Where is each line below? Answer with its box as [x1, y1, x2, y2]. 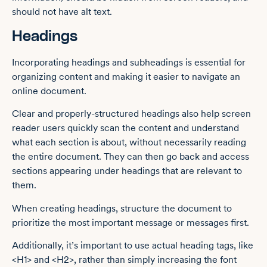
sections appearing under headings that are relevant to [12, 165, 242, 177]
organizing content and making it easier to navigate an [12, 70, 240, 82]
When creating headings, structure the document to [12, 202, 232, 214]
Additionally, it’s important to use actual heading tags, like [12, 239, 253, 251]
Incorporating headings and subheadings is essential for [12, 56, 246, 68]
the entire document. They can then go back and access [12, 151, 249, 163]
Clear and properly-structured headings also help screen [12, 108, 251, 120]
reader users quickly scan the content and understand [12, 122, 239, 134]
